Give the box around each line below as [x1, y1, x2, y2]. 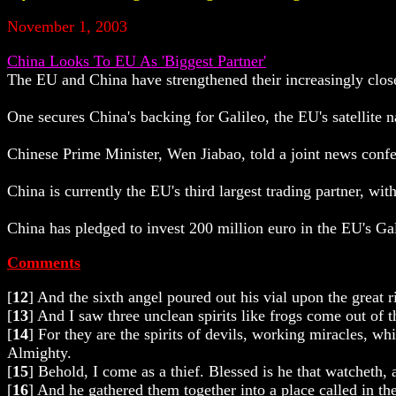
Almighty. [7, 343, 72, 362]
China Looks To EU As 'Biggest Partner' [7, 51, 266, 70]
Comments [7, 253, 80, 271]
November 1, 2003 [7, 17, 127, 35]
